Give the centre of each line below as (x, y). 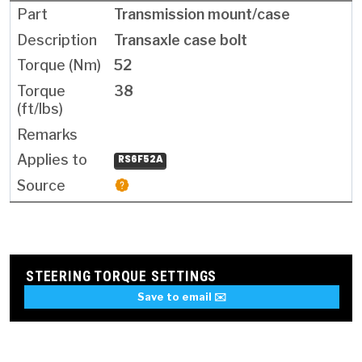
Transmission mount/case (202, 15)
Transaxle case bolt (181, 40)
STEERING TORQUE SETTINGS (122, 277)
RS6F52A (140, 160)
